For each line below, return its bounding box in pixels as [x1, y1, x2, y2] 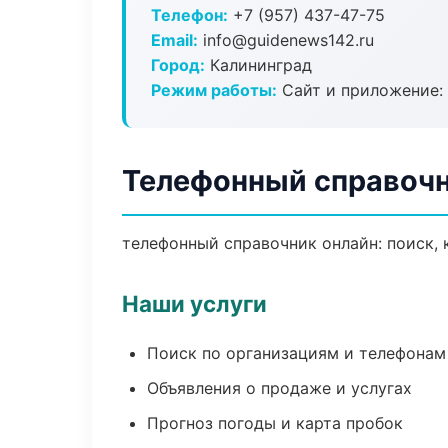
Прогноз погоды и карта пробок [147, 413, 403, 433]
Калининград [205, 55, 312, 75]
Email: [151, 30, 198, 50]
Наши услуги [122, 290, 267, 317]
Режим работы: [151, 80, 277, 100]
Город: [151, 55, 205, 75]
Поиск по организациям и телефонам [147, 343, 446, 363]
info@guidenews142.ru [198, 30, 374, 50]
